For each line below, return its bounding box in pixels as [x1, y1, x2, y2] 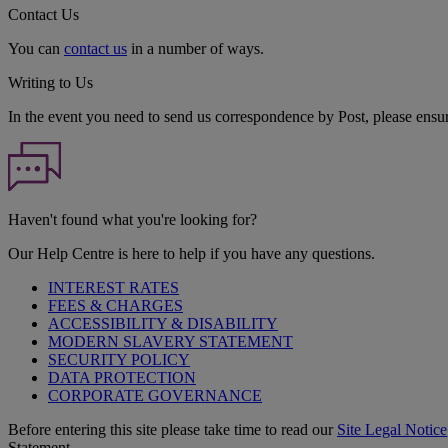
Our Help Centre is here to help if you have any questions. [8, 245, 375, 263]
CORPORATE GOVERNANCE [48, 387, 262, 405]
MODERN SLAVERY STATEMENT [48, 333, 293, 351]
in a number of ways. [127, 39, 264, 57]
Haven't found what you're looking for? [8, 211, 257, 229]
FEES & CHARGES [48, 297, 183, 315]
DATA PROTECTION [48, 369, 196, 387]
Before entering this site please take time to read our [8, 421, 337, 439]
